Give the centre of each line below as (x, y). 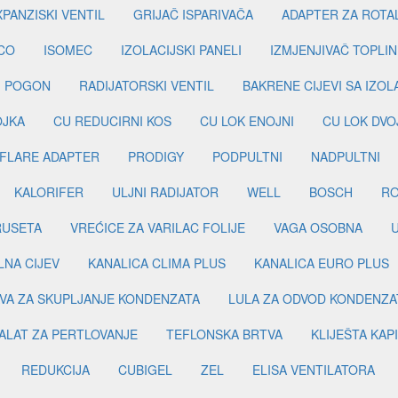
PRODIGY (156, 157)
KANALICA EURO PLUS (322, 263)
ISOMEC (68, 50)
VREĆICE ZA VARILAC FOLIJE (158, 228)
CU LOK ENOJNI (247, 121)
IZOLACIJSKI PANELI (181, 50)
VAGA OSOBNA (318, 228)
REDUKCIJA (56, 370)
